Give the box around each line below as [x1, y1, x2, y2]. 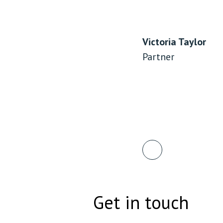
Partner [142, 50, 174, 63]
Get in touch [93, 191, 189, 214]
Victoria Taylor [142, 35, 206, 48]
